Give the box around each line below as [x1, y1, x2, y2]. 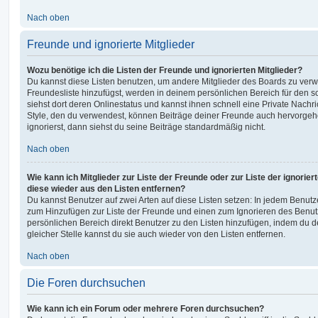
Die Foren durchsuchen [27, 276, 146, 289]
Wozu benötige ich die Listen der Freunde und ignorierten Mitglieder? [27, 65, 302, 75]
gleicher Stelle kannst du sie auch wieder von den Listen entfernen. [27, 229, 285, 239]
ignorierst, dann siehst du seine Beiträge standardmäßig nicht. [27, 121, 265, 132]
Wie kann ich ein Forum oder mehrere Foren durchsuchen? [27, 303, 264, 314]
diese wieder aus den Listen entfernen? [27, 183, 185, 194]
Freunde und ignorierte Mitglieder [27, 38, 194, 50]
